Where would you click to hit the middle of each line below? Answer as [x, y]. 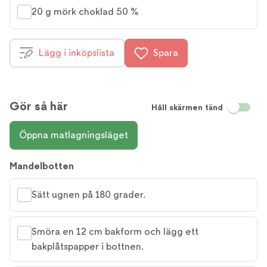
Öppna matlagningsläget [74, 135]
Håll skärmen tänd [187, 107]
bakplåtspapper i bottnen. [88, 246]
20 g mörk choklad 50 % [85, 11]
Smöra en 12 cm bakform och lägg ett [115, 231]
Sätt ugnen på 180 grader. [89, 195]
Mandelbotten [42, 166]
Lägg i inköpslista [77, 52]
